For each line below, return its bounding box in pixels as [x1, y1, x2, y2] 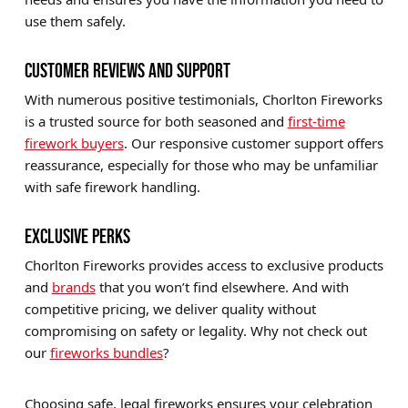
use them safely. [24, 11, 126, 30]
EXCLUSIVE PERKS [24, 224, 130, 248]
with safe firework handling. [24, 177, 200, 196]
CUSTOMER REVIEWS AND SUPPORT [24, 58, 230, 82]
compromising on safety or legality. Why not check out [24, 321, 367, 340]
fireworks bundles [49, 342, 163, 362]
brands [51, 277, 96, 296]
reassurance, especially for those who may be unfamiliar [24, 155, 378, 174]
